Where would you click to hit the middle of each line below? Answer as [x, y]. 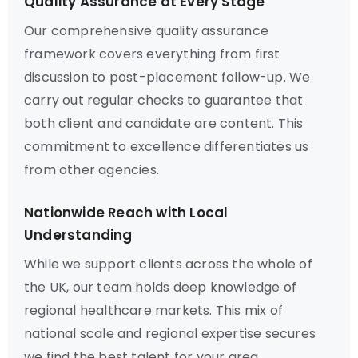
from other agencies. [91, 170]
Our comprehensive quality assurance [146, 31]
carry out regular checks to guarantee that [164, 100]
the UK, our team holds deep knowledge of [161, 287]
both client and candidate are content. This [164, 123]
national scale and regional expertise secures [170, 334]
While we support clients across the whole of [168, 264]
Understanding [78, 235]
